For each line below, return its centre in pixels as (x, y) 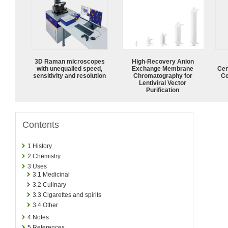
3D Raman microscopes (70, 61)
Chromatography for (163, 76)
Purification (163, 90)
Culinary (54, 184)
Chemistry (47, 156)
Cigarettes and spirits (72, 195)
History (42, 146)
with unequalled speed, (70, 68)
